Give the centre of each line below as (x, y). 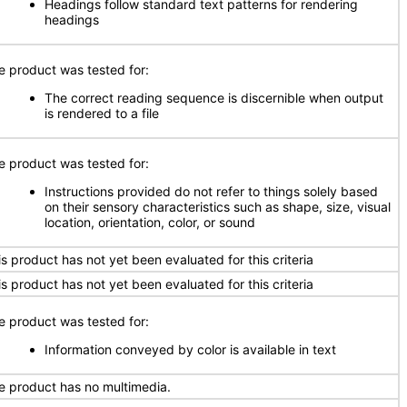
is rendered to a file (102, 113)
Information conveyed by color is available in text (190, 349)
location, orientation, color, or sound (150, 222)
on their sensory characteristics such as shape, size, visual (218, 207)
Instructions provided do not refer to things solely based (211, 191)
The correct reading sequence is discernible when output (214, 98)
